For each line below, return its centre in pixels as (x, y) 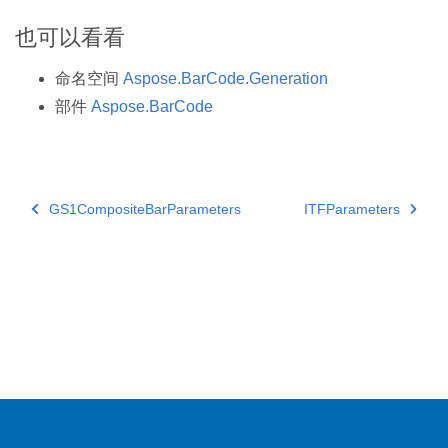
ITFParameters (351, 208)
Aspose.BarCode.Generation (225, 78)
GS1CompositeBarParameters (144, 208)
